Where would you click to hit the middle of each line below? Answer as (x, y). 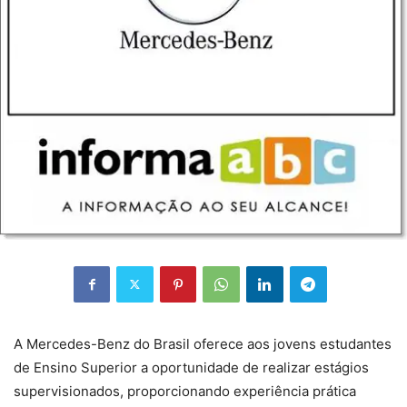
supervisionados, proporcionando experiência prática (185, 391)
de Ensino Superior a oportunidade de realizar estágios (191, 367)
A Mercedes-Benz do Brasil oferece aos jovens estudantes (203, 343)
